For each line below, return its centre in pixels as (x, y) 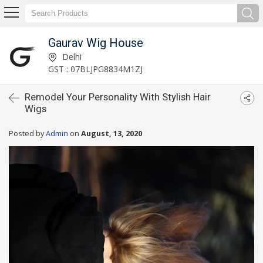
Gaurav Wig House (95, 43)
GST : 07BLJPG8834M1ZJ (95, 69)
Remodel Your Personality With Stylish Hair (118, 97)
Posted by (27, 134)
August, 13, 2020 (112, 134)
